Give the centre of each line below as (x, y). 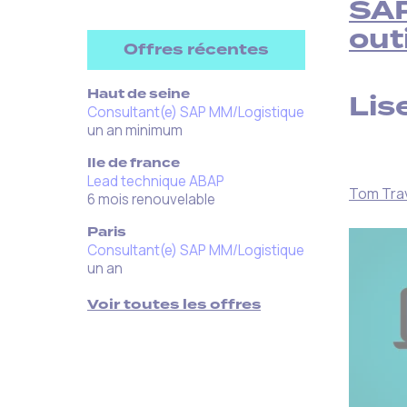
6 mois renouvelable (151, 199)
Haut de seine (139, 94)
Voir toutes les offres (174, 304)
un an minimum (135, 130)
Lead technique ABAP (156, 181)
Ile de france (134, 163)
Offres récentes (196, 49)
